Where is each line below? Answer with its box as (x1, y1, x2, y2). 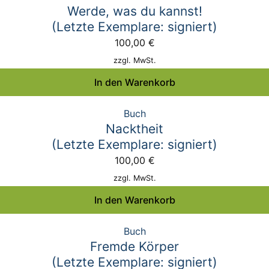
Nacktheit (106, 121, 163, 136)
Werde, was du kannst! (67, 4, 202, 19)
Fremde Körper (90, 239, 179, 254)
